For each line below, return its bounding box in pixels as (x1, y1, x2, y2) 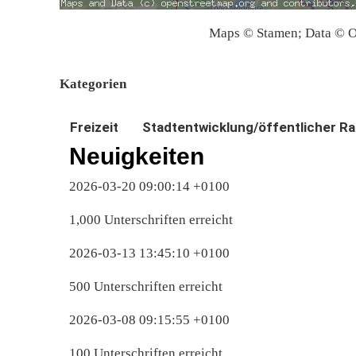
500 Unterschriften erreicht (69, 278, 222, 294)
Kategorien (60, 76, 126, 92)
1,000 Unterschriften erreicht (69, 211, 233, 227)
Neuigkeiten (69, 143, 204, 169)
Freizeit (70, 119, 118, 135)
